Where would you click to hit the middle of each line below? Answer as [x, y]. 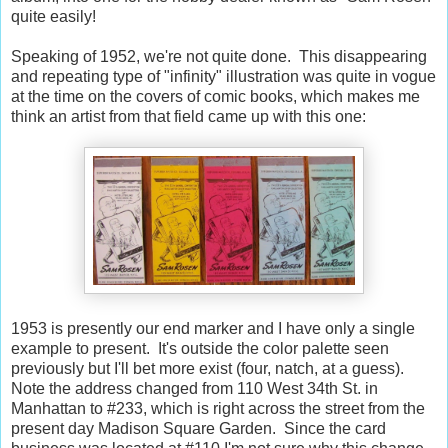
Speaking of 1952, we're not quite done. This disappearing [219, 56]
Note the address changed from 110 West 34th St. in [194, 388]
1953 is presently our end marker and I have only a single [213, 328]
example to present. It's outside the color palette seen [200, 348]
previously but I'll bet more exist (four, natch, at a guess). [207, 368]
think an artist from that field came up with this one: [188, 116]
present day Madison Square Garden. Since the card [198, 428]
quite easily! [53, 16]
